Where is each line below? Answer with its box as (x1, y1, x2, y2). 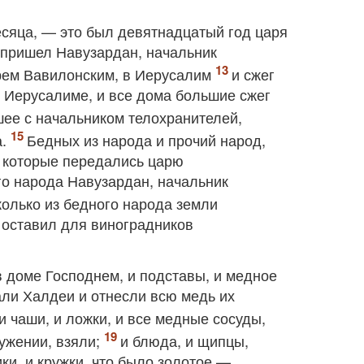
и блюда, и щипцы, (120, 330, 249, 351)
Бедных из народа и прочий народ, (27, 129, 266, 150)
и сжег (232, 63, 275, 84)
